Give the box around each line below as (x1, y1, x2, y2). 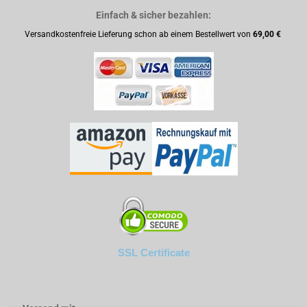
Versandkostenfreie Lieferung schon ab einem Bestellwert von (24, 29, 253, 39)
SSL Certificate (117, 247, 190, 258)
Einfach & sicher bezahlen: (96, 10, 211, 21)
